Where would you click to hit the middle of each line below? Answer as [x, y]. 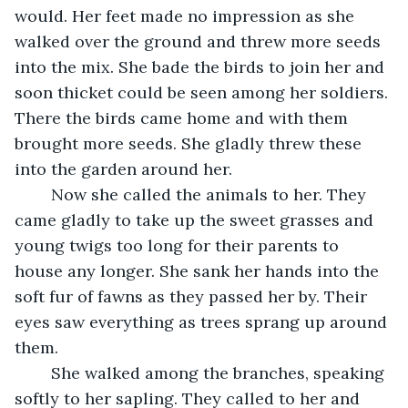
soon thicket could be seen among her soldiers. [204, 92]
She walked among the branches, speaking [42, 372]
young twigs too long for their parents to [179, 245]
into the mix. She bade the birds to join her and [202, 66]
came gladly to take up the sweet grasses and [196, 219]
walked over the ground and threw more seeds [200, 41]
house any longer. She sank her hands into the [199, 270]
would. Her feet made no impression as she [187, 15]
